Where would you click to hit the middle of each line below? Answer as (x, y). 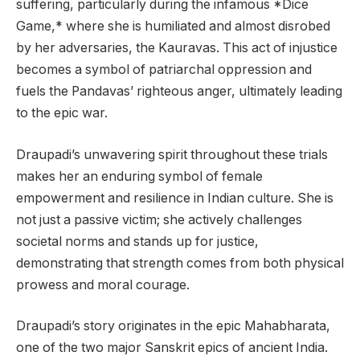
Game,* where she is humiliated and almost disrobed (173, 27)
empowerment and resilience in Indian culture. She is (175, 198)
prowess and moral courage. (103, 284)
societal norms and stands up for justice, (137, 241)
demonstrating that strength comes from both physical (180, 263)
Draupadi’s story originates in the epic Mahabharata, (173, 326)
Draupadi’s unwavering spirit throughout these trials (172, 154)
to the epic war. (62, 113)
